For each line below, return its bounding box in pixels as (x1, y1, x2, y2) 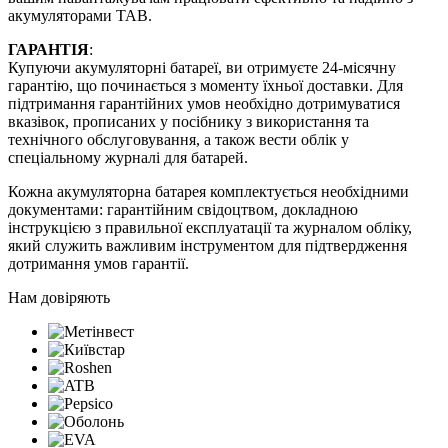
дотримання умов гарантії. (8, 254, 189, 272)
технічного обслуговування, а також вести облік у (8, 130, 349, 148)
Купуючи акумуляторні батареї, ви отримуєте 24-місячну (8, 58, 396, 76)
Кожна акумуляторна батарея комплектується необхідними (8, 182, 409, 200)
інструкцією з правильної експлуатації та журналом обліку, (8, 218, 412, 236)
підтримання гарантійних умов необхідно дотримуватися (8, 94, 400, 112)
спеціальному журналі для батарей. (8, 148, 248, 166)
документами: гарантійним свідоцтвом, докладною (8, 200, 358, 218)
